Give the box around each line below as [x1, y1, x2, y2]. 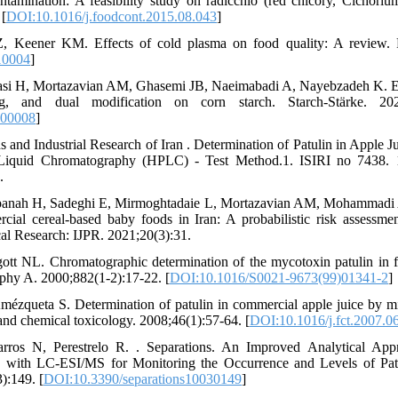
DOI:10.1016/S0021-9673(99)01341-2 [170, 270, 388, 285]
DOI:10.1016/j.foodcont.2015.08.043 [6, 9, 217, 24]
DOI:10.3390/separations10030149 [44, 371, 242, 386]
